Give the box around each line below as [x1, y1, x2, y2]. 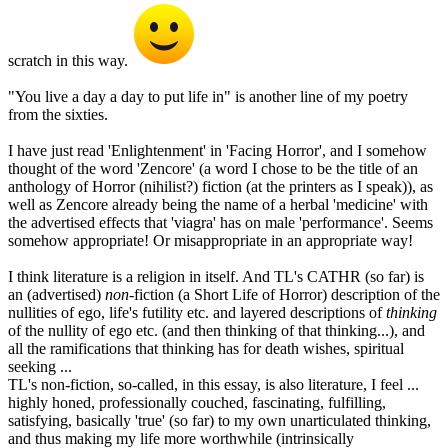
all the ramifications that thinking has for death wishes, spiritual [8, 340, 404, 358]
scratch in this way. [8, 52, 132, 70]
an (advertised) [8, 286, 105, 304]
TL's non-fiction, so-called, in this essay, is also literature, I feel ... [8, 376, 419, 394]
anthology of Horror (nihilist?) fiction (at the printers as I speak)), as [8, 178, 433, 196]
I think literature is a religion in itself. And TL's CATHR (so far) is [8, 268, 424, 286]
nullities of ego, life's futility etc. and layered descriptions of [8, 304, 386, 322]
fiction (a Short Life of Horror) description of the [134, 286, 440, 304]
